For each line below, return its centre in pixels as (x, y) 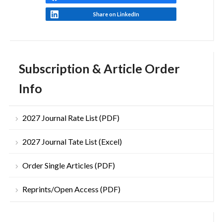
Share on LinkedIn (116, 14)
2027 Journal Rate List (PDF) (71, 118)
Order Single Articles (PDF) (68, 166)
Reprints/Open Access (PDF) (71, 189)
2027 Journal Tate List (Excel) (72, 142)
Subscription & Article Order (99, 69)
